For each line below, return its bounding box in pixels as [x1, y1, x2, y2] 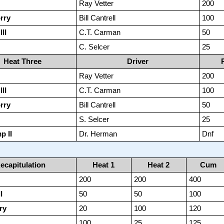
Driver [126, 57, 148, 66]
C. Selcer [78, 42, 109, 51]
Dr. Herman [78, 129, 117, 138]
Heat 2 [147, 160, 170, 169]
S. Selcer [78, 115, 109, 124]
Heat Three [3, 57, 41, 66]
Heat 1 [92, 160, 115, 169]
